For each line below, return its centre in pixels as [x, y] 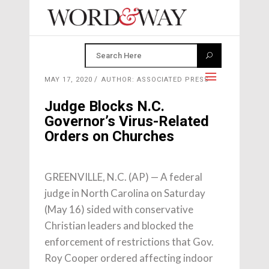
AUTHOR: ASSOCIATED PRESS [155, 80]
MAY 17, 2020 [68, 80]
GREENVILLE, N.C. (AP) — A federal [123, 177]
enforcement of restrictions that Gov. [129, 242]
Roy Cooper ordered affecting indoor [129, 258]
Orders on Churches [109, 136]
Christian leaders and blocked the [119, 225]
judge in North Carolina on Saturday [125, 193]
